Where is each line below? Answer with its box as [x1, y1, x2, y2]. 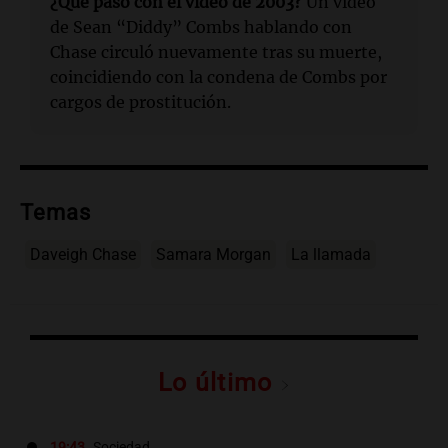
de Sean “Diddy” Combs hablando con [50, 17, 352, 38]
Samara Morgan [156, 245, 271, 265]
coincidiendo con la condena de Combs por [50, 67, 387, 88]
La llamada [291, 245, 371, 265]
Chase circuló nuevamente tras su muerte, [50, 42, 382, 63]
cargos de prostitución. [50, 92, 231, 113]
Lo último [158, 368, 280, 398]
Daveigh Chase [30, 245, 136, 265]
